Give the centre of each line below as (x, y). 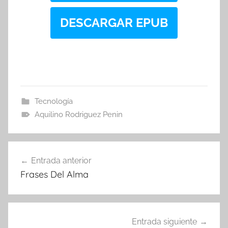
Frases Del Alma (54, 174)
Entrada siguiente (164, 222)
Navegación (46, 150)
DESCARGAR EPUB (114, 22)
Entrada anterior (61, 160)
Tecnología (53, 101)
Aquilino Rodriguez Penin (78, 114)
